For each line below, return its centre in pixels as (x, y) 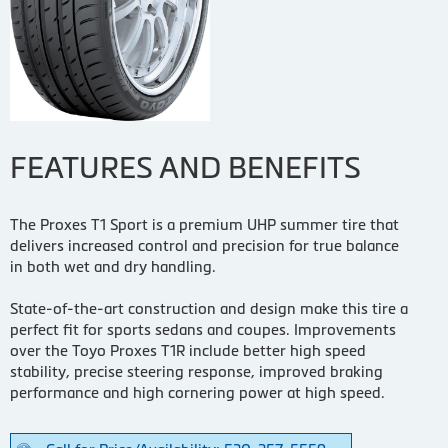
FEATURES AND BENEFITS (185, 167)
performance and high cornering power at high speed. (197, 392)
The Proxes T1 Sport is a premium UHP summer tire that (204, 224)
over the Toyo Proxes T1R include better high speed (188, 350)
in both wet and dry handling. (113, 266)
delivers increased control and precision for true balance (204, 245)
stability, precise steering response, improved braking (196, 371)
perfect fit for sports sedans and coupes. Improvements (203, 329)
